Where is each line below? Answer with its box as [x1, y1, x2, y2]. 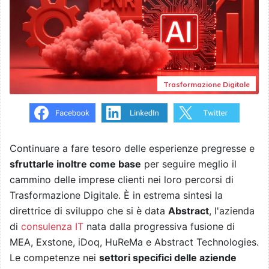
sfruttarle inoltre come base [10, 158, 141, 171]
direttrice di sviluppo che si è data [10, 205, 168, 217]
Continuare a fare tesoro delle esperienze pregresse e [10, 142, 255, 155]
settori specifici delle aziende [99, 252, 237, 264]
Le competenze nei [10, 252, 99, 264]
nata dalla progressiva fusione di [83, 220, 235, 233]
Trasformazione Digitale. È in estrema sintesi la [10, 189, 223, 202]
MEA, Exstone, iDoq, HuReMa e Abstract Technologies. [10, 236, 259, 249]
